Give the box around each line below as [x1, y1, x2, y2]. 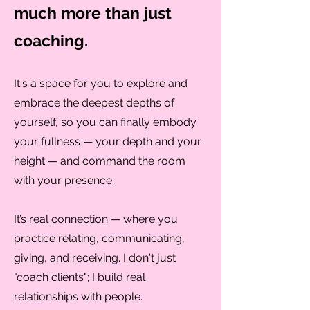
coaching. [14, 31, 88, 50]
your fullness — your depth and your [14, 135, 201, 148]
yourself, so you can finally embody [14, 116, 197, 129]
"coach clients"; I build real [14, 271, 145, 284]
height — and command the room [14, 154, 185, 167]
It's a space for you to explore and [14, 77, 188, 90]
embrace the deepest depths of [14, 96, 174, 109]
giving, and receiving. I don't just [14, 251, 176, 264]
